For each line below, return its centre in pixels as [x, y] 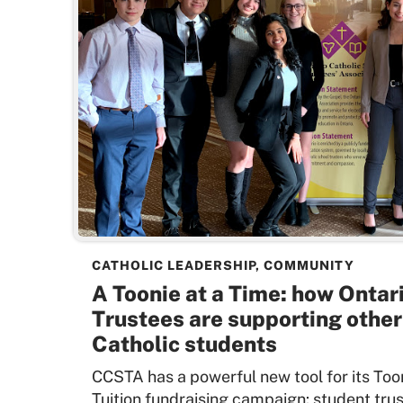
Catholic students [184, 344]
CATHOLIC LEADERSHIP [174, 265]
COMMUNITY [309, 265]
